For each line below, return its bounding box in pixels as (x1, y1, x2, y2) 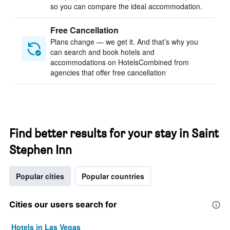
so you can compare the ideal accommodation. (50, 1, 202, 11)
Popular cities (16, 171, 64, 181)
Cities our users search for (9, 199, 117, 209)
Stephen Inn (9, 142, 72, 157)
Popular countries (82, 171, 144, 181)
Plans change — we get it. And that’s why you (50, 36, 198, 47)
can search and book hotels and (50, 47, 155, 57)
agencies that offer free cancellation (50, 67, 166, 78)
